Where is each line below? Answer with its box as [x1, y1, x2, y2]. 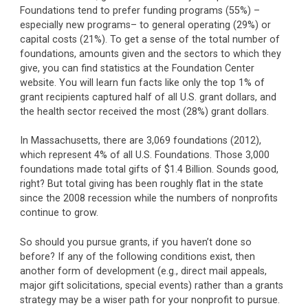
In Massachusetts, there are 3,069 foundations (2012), [19, 135, 261, 147]
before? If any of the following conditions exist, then [19, 250, 255, 263]
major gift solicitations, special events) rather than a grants [19, 279, 283, 291]
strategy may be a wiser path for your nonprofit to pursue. [19, 294, 280, 306]
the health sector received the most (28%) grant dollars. [19, 105, 269, 118]
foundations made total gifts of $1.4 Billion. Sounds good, [19, 164, 278, 176]
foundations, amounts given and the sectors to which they [19, 47, 281, 60]
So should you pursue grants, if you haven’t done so [19, 236, 252, 248]
